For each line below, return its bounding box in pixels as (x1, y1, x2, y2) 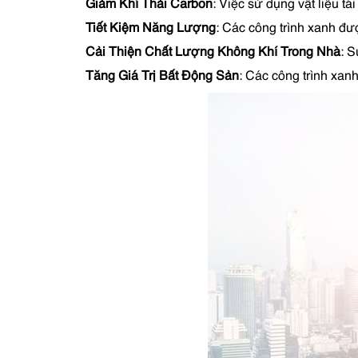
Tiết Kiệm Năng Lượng (86, 22, 216, 35)
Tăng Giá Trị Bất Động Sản (86, 70, 239, 83)
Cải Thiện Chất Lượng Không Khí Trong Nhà (86, 46, 340, 59)
